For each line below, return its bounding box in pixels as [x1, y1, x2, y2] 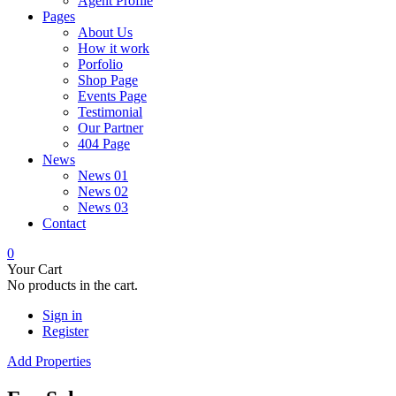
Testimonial [78, 103, 142, 119]
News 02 [78, 183, 128, 199]
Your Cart [7, 261, 62, 277]
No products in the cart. [7, 277, 138, 293]
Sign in [42, 307, 82, 323]
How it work [78, 40, 149, 56]
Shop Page [78, 72, 138, 88]
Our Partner [78, 119, 143, 135]
